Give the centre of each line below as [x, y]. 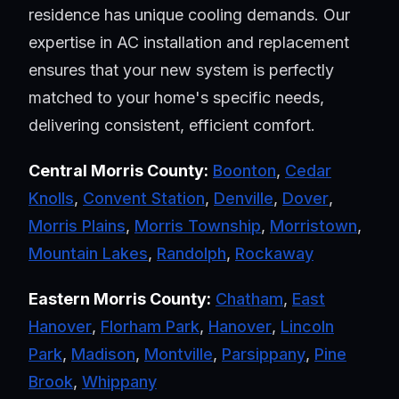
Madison [103, 354]
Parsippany [264, 354]
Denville [244, 199]
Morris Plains [77, 226]
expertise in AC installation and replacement [189, 43]
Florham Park [150, 327]
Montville [179, 354]
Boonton [244, 171]
